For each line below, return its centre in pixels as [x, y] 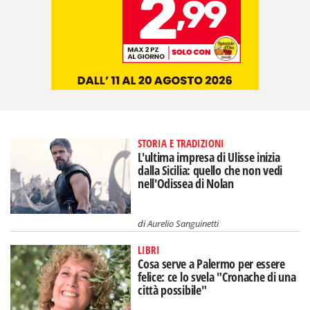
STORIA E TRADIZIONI [181, 144]
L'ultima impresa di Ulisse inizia [209, 157]
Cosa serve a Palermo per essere [211, 264]
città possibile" [172, 290]
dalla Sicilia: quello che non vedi [210, 171]
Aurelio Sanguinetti [183, 224]
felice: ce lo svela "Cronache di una [217, 277]
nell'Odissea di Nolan [186, 184]
